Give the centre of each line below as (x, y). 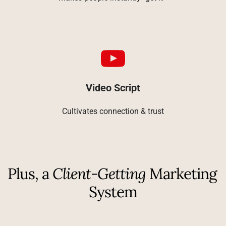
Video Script (113, 88)
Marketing (181, 174)
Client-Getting (99, 174)
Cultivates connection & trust (113, 111)
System (113, 192)
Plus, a (30, 174)
